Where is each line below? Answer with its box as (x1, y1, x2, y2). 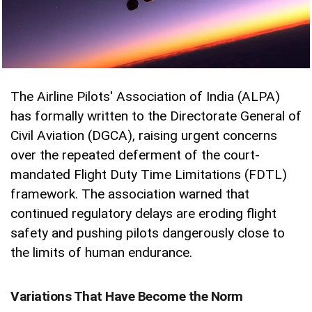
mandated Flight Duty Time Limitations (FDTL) (10, 166, 287, 183)
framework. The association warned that (10, 186, 249, 203)
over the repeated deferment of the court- (10, 147, 260, 164)
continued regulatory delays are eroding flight (10, 205, 276, 222)
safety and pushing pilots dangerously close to (10, 225, 285, 242)
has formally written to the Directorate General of (10, 108, 302, 125)
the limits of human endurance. (10, 244, 192, 261)
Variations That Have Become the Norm (10, 288, 243, 305)
